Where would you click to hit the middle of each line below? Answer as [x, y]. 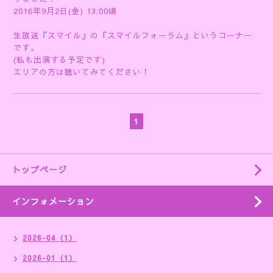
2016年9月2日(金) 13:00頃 [65, 11]
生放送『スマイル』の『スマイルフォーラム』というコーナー [133, 35]
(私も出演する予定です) [59, 60]
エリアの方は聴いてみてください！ [82, 72]
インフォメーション [53, 201]
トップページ [40, 169]
